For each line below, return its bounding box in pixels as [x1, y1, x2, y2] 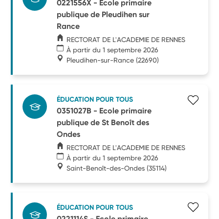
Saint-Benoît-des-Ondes [66, 164, 145, 172]
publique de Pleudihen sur [57, 9, 150, 19]
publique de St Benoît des [57, 117, 150, 127]
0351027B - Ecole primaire [57, 106, 152, 115]
